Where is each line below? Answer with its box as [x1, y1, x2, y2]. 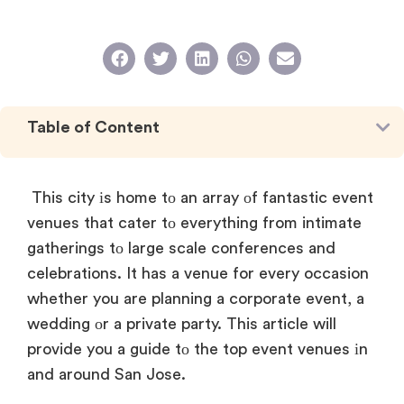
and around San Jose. [27, 365, 186, 382]
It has [122, 264, 167, 281]
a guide [113, 340, 170, 357]
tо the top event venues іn [170, 340, 368, 357]
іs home [95, 188, 157, 206]
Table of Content [27, 118, 160, 135]
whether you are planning [27, 289, 212, 307]
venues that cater [27, 214, 157, 231]
